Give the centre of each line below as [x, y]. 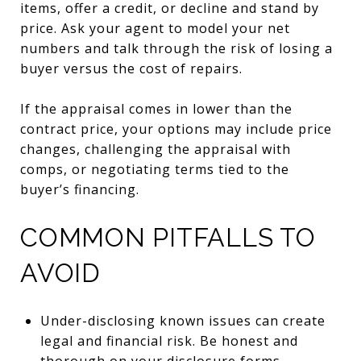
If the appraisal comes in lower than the [156, 108]
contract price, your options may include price [176, 129]
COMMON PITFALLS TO [168, 237]
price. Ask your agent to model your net [155, 28]
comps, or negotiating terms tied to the [155, 169]
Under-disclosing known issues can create [183, 320]
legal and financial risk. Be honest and [169, 340]
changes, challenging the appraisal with [156, 149]
